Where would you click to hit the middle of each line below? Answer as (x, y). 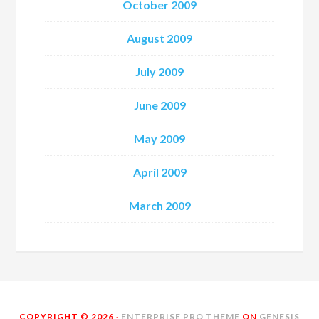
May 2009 (159, 138)
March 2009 (159, 205)
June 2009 (159, 105)
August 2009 (159, 38)
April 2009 (159, 172)
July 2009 (159, 72)
